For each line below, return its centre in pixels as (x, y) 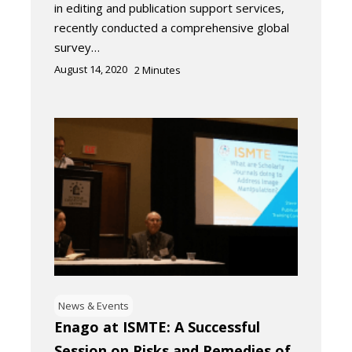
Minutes (161, 70)
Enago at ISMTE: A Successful (157, 326)
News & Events (93, 305)
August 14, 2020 (91, 70)
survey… (77, 48)
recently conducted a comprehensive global (172, 28)
